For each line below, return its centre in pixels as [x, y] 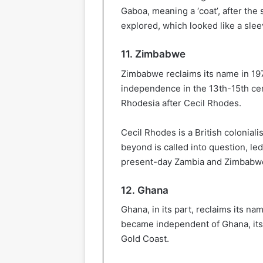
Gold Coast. [145, 239]
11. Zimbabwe [153, 54]
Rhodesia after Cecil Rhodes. [181, 103]
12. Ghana [145, 190]
